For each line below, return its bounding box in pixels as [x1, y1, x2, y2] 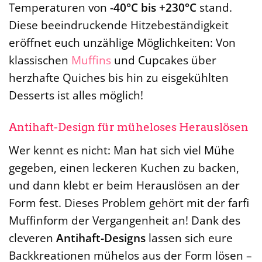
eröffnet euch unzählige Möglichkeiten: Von [9, 34, 236, 50]
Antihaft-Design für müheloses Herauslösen [9, 120, 249, 134]
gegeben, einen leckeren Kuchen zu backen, [9, 160, 239, 176]
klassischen [9, 51, 71, 68]
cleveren [9, 230, 56, 246]
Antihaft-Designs [56, 230, 146, 246]
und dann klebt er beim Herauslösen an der [9, 177, 240, 194]
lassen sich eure [146, 230, 233, 246]
